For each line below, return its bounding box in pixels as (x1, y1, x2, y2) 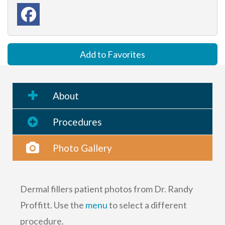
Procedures (53, 116, 102, 128)
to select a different (107, 199, 187, 210)
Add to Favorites (80, 48, 145, 60)
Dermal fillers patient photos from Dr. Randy (20, 183, 193, 194)
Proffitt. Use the (20, 199, 85, 210)
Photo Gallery (53, 142, 112, 154)
